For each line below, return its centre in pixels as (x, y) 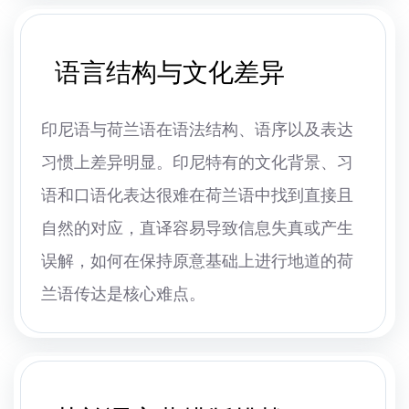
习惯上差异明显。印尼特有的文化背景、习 (197, 163)
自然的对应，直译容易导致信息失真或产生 (197, 229)
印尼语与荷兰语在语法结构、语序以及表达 (197, 130)
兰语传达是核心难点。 (123, 294)
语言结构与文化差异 (170, 73)
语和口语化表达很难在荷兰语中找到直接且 (197, 196)
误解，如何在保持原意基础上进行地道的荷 (197, 262)
